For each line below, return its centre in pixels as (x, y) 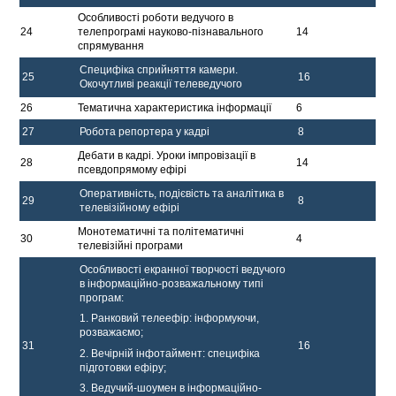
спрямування (111, 46)
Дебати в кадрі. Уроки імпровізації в (167, 156)
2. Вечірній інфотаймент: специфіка (170, 353)
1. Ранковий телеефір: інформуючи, (170, 319)
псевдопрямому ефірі (133, 170)
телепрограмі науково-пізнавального (171, 32)
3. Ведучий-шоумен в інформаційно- (171, 388)
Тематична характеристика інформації (175, 108)
